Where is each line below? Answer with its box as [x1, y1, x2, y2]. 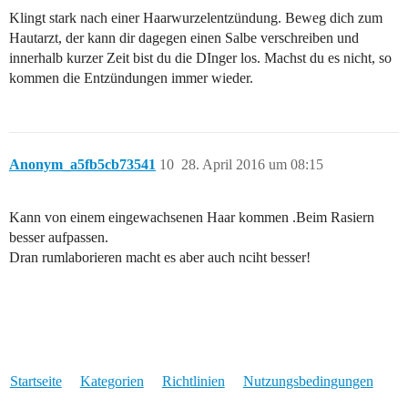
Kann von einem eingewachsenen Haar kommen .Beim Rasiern [9, 209, 374, 225]
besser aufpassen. [9, 229, 108, 245]
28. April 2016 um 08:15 [181, 156, 323, 172]
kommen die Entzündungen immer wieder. [9, 69, 253, 86]
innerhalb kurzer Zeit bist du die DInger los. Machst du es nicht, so [9, 49, 392, 66]
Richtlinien [161, 372, 225, 389]
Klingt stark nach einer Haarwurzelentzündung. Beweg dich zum [9, 9, 382, 25]
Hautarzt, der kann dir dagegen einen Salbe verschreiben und [9, 29, 359, 46]
